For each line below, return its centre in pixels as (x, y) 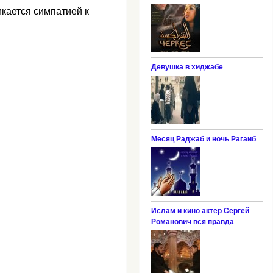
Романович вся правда (192, 222)
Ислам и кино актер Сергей (200, 211)
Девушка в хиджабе (187, 67)
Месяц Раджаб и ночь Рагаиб (203, 139)
